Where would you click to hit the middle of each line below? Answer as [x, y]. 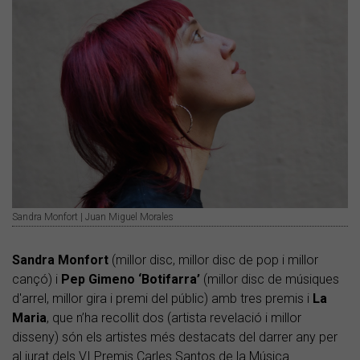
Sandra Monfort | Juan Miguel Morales [93, 217]
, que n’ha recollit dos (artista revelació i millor [174, 318]
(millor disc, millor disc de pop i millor [213, 260]
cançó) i [37, 280]
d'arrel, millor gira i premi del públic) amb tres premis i [162, 299]
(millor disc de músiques [270, 280]
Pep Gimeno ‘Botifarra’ [131, 280]
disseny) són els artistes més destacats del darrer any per [175, 337]
